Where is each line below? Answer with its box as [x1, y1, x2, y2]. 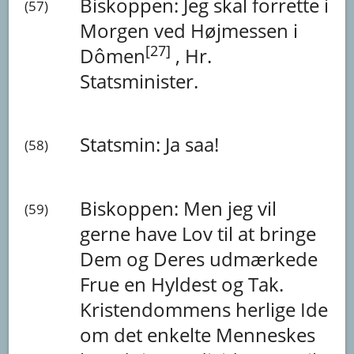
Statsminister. [80, 67, 199, 94]
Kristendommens [80, 296, 236, 322]
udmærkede [209, 245, 318, 272]
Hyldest [151, 270, 222, 297]
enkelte [147, 321, 217, 348]
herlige [235, 296, 301, 322]
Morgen [80, 17, 155, 43]
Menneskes [216, 321, 316, 348]
